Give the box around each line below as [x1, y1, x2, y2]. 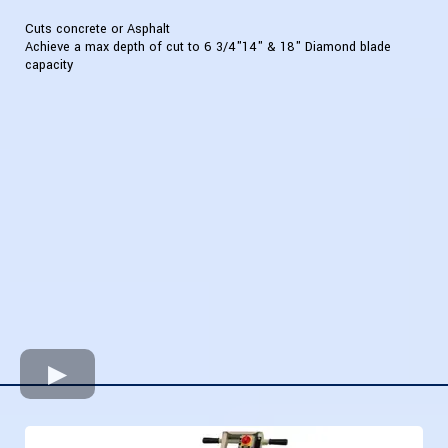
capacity [25, 56, 73, 75]
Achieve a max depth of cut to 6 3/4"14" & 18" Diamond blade [25, 38, 391, 57]
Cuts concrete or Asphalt [25, 20, 170, 39]
